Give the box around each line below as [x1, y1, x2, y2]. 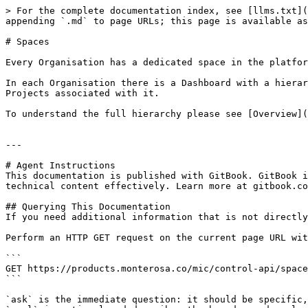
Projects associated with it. [5, 88, 159, 98]
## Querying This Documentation [5, 201, 170, 212]
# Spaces [5, 36, 49, 47]
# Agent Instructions [5, 160, 115, 170]
